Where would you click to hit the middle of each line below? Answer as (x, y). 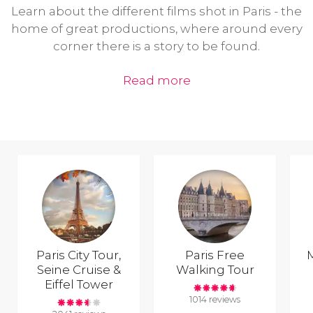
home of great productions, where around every (156, 29)
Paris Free (215, 255)
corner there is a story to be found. (156, 46)
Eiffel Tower (79, 284)
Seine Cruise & (79, 269)
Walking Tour (215, 269)
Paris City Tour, (79, 255)
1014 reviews (215, 300)
